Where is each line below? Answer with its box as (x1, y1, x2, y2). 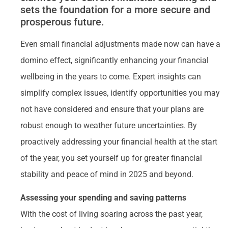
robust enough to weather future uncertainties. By (20, 121, 197, 130)
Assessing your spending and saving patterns (20, 193, 186, 203)
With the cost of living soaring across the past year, (20, 209, 203, 219)
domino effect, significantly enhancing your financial (20, 55, 209, 65)
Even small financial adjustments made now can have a (20, 39, 220, 49)
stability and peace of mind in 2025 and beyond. (20, 169, 193, 179)
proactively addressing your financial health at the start (20, 137, 217, 147)
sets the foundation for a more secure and (20, 4, 210, 16)
